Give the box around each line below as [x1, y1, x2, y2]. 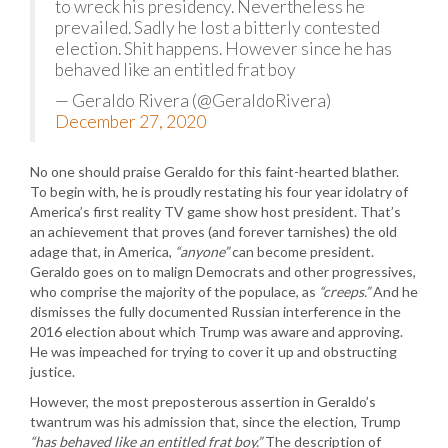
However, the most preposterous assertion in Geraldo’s [30, 393, 376, 410]
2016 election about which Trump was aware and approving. [30, 323, 403, 340]
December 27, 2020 [55, 111, 206, 132]
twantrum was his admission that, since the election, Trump [30, 413, 401, 430]
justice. [30, 363, 75, 380]
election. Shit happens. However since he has [55, 38, 392, 59]
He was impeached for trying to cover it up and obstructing [30, 343, 397, 360]
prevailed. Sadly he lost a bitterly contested [55, 17, 380, 38]
